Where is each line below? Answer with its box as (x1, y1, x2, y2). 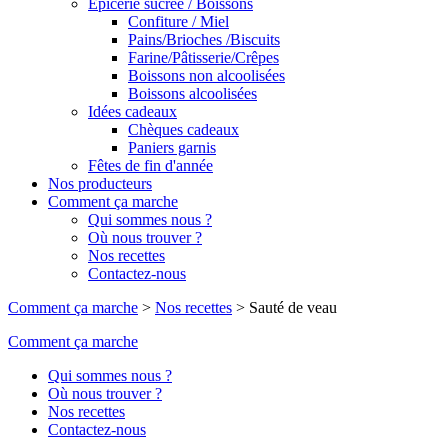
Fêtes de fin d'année (88, 157, 213, 174)
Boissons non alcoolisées (128, 67, 285, 84)
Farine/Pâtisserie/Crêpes (128, 49, 279, 66)
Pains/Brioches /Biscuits (128, 31, 280, 48)
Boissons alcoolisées (128, 85, 257, 102)
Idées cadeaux (88, 103, 177, 120)
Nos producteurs (48, 175, 152, 192)
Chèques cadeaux (128, 121, 239, 138)
